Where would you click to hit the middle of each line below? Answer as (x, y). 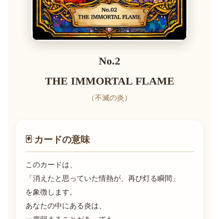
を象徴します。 (51, 192)
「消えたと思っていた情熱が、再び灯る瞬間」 (102, 179)
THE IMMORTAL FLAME (109, 81)
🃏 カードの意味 (58, 140)
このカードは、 (51, 165)
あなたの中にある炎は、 (66, 206)
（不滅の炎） (109, 98)
